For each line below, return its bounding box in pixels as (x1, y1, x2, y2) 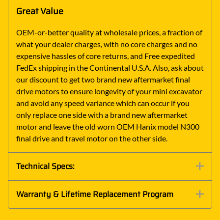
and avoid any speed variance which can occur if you (16, 98, 190, 108)
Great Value (16, 4, 63, 19)
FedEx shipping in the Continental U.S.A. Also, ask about (16, 63, 204, 73)
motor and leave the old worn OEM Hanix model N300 (16, 122, 199, 132)
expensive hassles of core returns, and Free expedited (16, 51, 195, 61)
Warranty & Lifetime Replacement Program (16, 188, 173, 201)
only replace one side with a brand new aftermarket (16, 110, 188, 120)
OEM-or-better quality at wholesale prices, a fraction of (16, 27, 202, 37)
